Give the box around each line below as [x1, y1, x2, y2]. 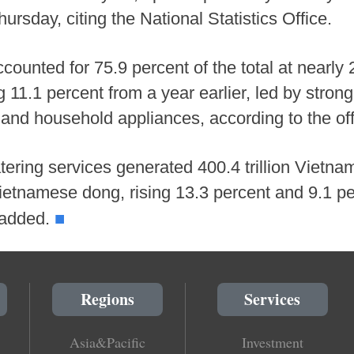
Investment [241, 333, 303, 352]
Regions [81, 288, 134, 311]
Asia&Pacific [70, 333, 145, 352]
